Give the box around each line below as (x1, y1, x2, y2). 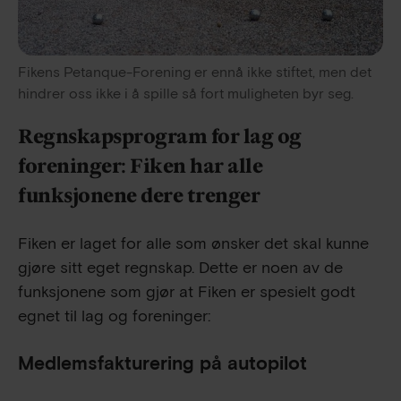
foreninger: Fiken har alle (18, 153, 262, 178)
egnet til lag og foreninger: (18, 305, 210, 327)
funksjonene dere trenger (18, 183, 260, 208)
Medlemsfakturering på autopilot (18, 351, 307, 376)
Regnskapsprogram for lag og (18, 124, 302, 149)
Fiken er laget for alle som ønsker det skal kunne (18, 233, 369, 254)
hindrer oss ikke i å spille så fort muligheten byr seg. (18, 84, 354, 104)
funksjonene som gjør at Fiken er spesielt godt (18, 281, 355, 303)
